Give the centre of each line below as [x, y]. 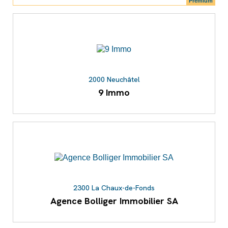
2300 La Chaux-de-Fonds [114, 188]
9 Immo [114, 93]
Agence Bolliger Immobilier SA [114, 201]
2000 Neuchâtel [114, 80]
